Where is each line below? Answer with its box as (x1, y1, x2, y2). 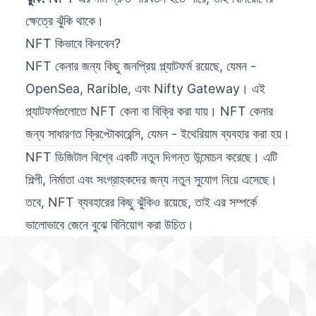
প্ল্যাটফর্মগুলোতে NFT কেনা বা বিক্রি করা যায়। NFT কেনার (25, 104, 273, 119)
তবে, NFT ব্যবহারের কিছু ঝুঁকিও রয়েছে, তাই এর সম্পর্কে (25, 195, 257, 210)
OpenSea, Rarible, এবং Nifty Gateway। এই (25, 81, 265, 97)
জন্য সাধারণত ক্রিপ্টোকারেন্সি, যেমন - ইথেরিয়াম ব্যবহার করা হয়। (25, 126, 290, 142)
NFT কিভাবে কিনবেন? (25, 36, 121, 51)
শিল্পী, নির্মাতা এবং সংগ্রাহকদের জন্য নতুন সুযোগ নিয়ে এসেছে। (25, 172, 277, 188)
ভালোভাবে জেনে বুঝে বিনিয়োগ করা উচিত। (25, 217, 194, 233)
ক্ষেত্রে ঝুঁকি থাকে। (25, 13, 104, 29)
